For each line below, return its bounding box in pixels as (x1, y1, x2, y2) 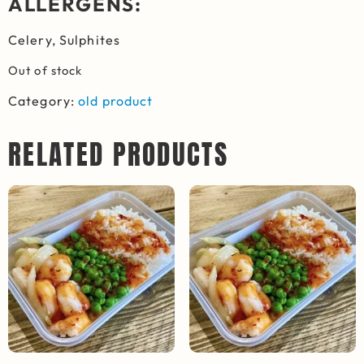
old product (78, 93, 154, 110)
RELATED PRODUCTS (8, 134, 229, 175)
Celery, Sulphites (8, 32, 121, 49)
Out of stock (8, 62, 83, 78)
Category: (8, 93, 79, 110)
